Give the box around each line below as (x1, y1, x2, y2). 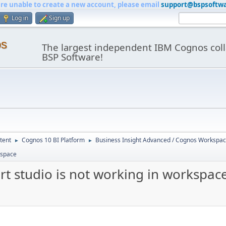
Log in (12, 14, 28, 22)
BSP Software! (41, 50, 103, 63)
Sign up (49, 14, 70, 22)
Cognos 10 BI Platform (22, 136, 85, 144)
